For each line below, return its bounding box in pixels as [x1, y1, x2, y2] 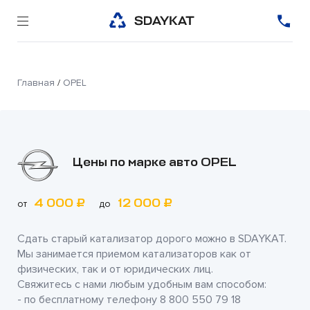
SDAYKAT [238, 232, 284, 246]
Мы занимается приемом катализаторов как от [17, 247, 251, 261]
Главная [17, 77, 55, 89]
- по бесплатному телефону [17, 293, 160, 307]
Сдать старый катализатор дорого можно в [17, 232, 238, 246]
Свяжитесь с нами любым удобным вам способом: [17, 277, 266, 291]
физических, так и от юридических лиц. [17, 262, 213, 276]
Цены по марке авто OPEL [73, 154, 237, 170]
